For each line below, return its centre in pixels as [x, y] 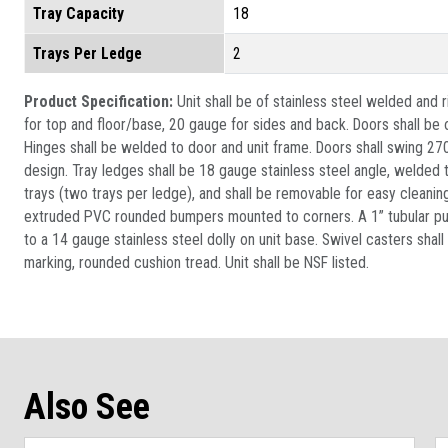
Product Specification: [100, 101]
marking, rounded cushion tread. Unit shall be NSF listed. [196, 262]
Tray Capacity [78, 13]
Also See [87, 406]
